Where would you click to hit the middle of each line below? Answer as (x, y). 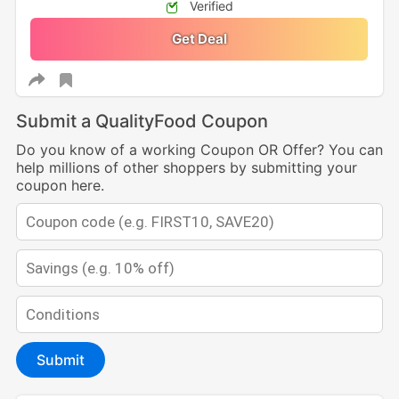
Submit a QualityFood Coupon (142, 122)
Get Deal (199, 39)
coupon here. (60, 186)
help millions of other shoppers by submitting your (186, 168)
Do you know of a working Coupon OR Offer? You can (199, 150)
